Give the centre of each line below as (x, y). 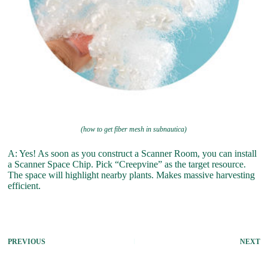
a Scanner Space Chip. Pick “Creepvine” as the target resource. (127, 164)
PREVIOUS (27, 242)
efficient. (25, 186)
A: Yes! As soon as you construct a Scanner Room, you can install (133, 153)
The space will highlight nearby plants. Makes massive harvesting (132, 175)
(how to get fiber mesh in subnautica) (134, 129)
